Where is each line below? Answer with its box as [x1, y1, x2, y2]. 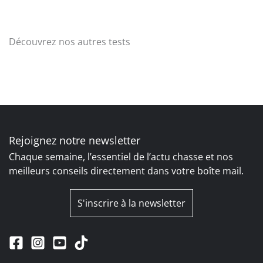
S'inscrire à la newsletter [77, 196, 186, 210]
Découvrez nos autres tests [9, 35, 130, 49]
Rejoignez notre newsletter [9, 133, 140, 147]
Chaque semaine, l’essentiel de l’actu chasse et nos [9, 150, 233, 163]
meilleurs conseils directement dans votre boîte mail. [9, 164, 244, 177]
